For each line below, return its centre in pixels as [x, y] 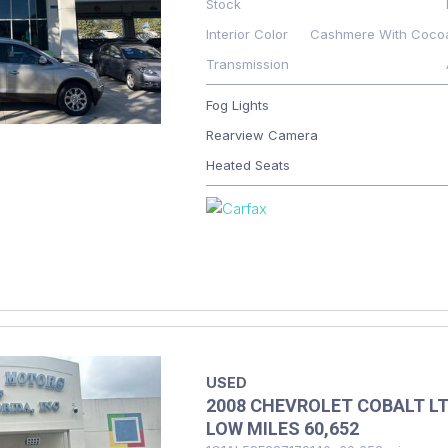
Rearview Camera [261, 135]
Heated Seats [247, 165]
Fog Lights [237, 105]
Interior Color [246, 34]
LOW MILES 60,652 [282, 428]
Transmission [247, 64]
